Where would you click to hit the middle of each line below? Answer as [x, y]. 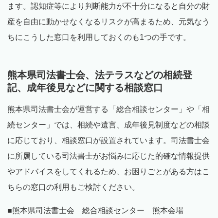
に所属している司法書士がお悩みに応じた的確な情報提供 [109, 156]
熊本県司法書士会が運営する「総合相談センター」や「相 [109, 109]
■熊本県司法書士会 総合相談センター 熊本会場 [95, 211]
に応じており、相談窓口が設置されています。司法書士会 [109, 141]
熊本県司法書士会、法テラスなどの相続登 [100, 75]
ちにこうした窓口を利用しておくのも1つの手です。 [99, 37]
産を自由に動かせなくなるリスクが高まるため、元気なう [109, 22]
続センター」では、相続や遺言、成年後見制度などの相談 [109, 125]
